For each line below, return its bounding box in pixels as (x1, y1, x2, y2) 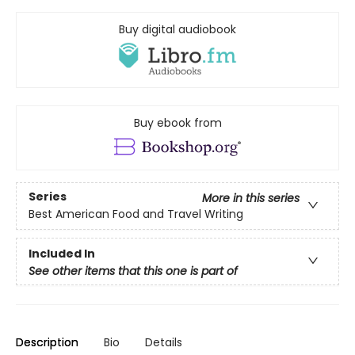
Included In (29, 245, 95, 261)
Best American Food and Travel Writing (29, 206, 243, 223)
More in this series (202, 190, 300, 207)
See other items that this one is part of (29, 262, 238, 279)
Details (145, 334, 182, 350)
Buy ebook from (133, 114, 222, 131)
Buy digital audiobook (119, 21, 236, 37)
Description (16, 334, 78, 350)
